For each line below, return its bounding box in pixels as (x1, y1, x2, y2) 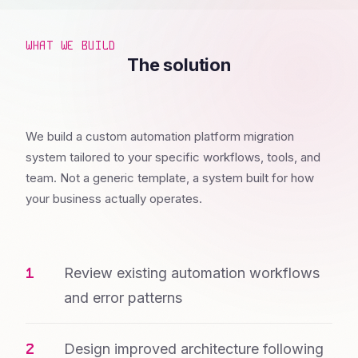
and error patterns (64, 289, 182, 307)
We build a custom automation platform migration (26, 129, 294, 145)
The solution (127, 54, 231, 76)
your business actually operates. (26, 191, 202, 207)
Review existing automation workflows (64, 265, 320, 282)
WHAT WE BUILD (26, 38, 117, 54)
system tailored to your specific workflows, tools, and (26, 149, 320, 165)
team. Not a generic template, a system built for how (26, 170, 314, 186)
